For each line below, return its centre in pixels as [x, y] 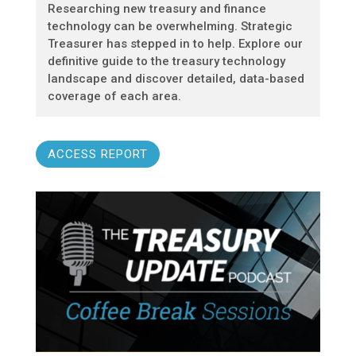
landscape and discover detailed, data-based [176, 79]
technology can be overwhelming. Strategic [170, 27]
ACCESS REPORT [97, 154]
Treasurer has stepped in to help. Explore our [175, 44]
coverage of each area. [114, 97]
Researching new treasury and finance [157, 9]
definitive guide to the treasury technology [166, 62]
